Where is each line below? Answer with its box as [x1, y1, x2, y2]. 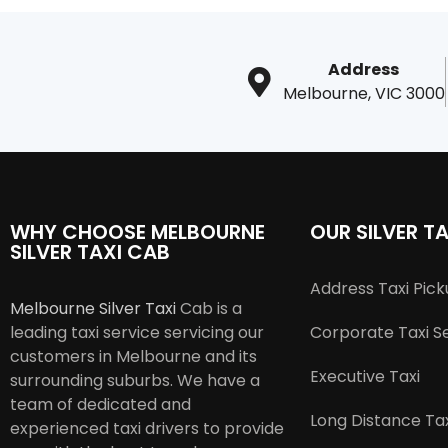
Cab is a [176, 297, 242, 321]
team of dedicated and [10, 393, 191, 417]
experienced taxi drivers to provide [10, 417, 284, 441]
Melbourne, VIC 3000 [282, 82, 445, 106]
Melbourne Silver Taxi [10, 297, 176, 321]
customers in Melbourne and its [10, 345, 257, 369]
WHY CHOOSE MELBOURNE [10, 218, 265, 247]
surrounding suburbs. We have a [10, 369, 260, 393]
